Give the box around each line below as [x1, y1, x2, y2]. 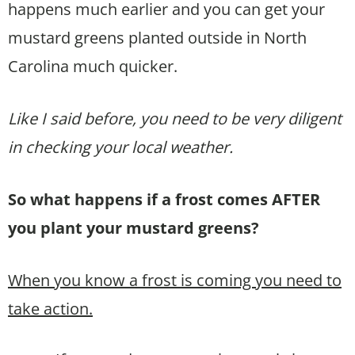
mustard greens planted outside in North [8, 26, 307, 48]
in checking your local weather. [8, 136, 233, 158]
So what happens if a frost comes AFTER [8, 188, 320, 210]
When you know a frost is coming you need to [8, 269, 342, 291]
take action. [8, 297, 93, 319]
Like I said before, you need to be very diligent [8, 107, 342, 129]
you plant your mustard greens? [8, 216, 259, 239]
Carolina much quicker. [8, 55, 177, 77]
